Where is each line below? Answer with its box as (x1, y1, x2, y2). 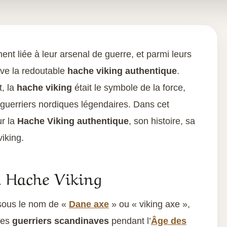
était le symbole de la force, (72, 83, 185, 93)
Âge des (151, 216, 186, 226)
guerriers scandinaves (12, 216, 109, 226)
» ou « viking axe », (109, 199, 190, 209)
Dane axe (69, 199, 109, 209)
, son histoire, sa (129, 116, 195, 126)
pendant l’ (109, 216, 151, 226)
